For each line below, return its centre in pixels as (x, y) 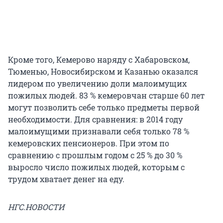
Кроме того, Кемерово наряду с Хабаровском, (99, 59)
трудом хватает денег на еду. (66, 179)
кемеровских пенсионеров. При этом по (89, 143)
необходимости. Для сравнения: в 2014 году (95, 119)
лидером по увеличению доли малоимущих (97, 83)
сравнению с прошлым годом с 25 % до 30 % (95, 155)
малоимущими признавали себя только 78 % (99, 131)
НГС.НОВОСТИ (36, 207)
